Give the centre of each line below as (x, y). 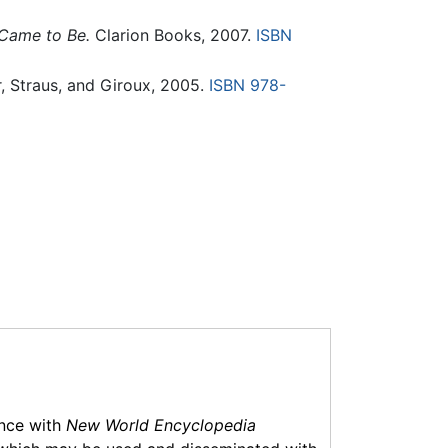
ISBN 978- (247, 84)
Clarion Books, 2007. (172, 35)
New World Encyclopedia (161, 424)
